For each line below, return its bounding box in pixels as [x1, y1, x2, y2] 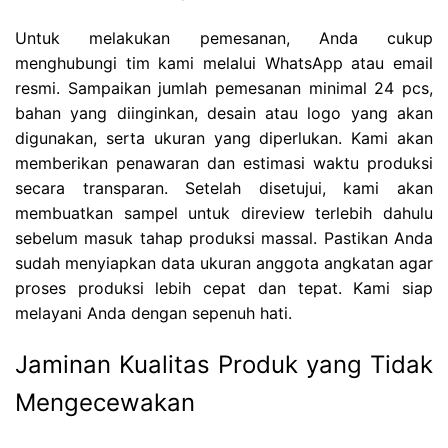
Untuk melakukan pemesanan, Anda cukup [15, 27, 433, 48]
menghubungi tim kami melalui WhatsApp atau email [15, 52, 433, 73]
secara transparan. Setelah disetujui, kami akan [15, 177, 433, 198]
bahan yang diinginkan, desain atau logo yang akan [15, 102, 433, 123]
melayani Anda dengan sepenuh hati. [15, 302, 292, 323]
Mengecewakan [15, 387, 195, 417]
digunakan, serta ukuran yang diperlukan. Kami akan [15, 127, 433, 148]
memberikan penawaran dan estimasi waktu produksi [15, 152, 433, 173]
